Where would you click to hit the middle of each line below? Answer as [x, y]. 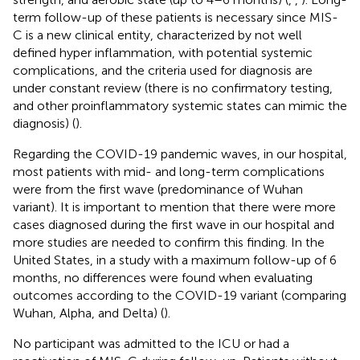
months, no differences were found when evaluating [163, 277]
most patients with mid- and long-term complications [169, 171]
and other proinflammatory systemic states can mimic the [180, 105]
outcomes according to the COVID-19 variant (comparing [180, 295]
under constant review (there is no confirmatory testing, [173, 88]
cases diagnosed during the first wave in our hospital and [174, 224]
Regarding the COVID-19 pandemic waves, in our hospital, [180, 153]
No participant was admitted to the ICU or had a [151, 343]
